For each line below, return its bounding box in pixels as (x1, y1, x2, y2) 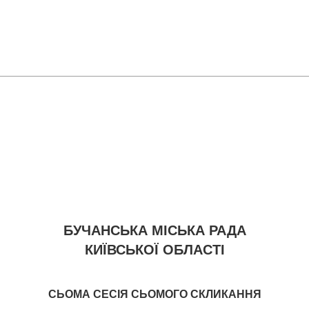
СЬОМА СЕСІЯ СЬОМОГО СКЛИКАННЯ (48, 286, 261, 301)
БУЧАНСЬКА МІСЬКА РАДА (63, 219, 246, 239)
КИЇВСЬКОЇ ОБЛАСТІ (84, 239, 225, 259)
